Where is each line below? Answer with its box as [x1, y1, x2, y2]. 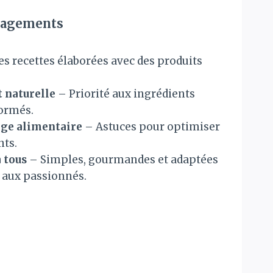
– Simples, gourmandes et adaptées [27, 153, 218, 166]
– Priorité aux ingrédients [55, 87, 195, 101]
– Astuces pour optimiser [82, 120, 220, 133]
